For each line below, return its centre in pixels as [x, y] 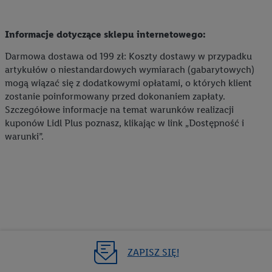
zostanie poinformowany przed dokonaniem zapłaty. [115, 96]
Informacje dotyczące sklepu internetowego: [105, 34]
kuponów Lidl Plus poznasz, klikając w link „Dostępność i [124, 123]
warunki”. [24, 136]
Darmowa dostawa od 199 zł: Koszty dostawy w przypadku [128, 56]
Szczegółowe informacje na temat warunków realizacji [119, 109]
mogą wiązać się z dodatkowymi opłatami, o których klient [128, 83]
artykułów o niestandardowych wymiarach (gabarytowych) [130, 69]
